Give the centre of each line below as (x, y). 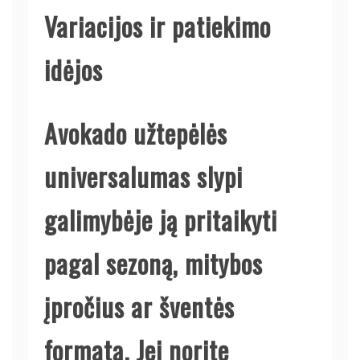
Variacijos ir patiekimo (157, 26)
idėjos (74, 69)
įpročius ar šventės (139, 306)
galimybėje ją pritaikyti (161, 219)
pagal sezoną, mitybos (153, 263)
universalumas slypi (143, 176)
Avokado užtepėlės (136, 133)
